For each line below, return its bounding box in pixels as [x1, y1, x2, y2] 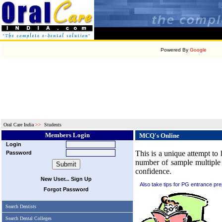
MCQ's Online [139, 132, 181, 139]
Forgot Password [43, 186, 89, 192]
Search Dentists [5, 204, 36, 209]
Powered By [160, 47, 190, 53]
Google [189, 47, 207, 53]
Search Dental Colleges [5, 216, 52, 221]
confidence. [135, 167, 171, 175]
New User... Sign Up [40, 176, 92, 182]
